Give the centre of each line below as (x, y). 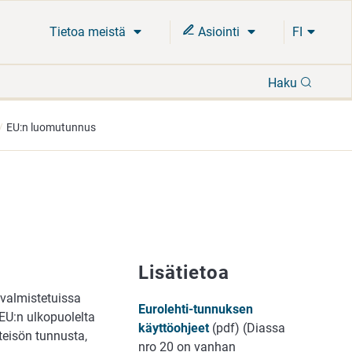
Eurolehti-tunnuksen (196, 309)
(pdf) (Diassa (249, 328)
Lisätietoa (184, 273)
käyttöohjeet (175, 328)
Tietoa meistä (89, 32)
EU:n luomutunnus (51, 127)
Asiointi (219, 32)
